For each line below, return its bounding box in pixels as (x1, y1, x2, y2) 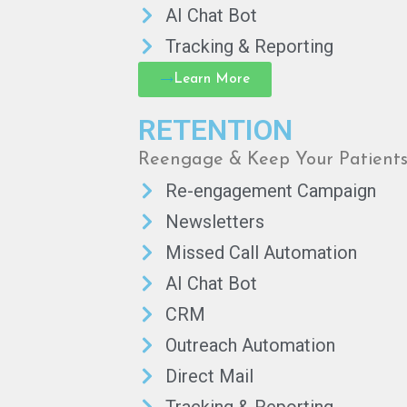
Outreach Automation (165, 334, 335, 356)
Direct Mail (165, 365, 253, 387)
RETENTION (138, 113, 293, 147)
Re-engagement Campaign (165, 180, 376, 202)
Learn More (174, 73, 250, 86)
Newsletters (165, 211, 264, 233)
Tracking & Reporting (165, 35, 333, 57)
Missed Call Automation (165, 242, 357, 263)
